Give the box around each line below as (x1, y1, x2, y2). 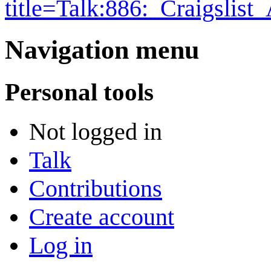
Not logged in (29, 118, 162, 146)
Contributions (29, 175, 162, 203)
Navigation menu (5, 34, 199, 65)
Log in (29, 232, 93, 260)
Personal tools (5, 77, 154, 106)
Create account (29, 203, 174, 231)
